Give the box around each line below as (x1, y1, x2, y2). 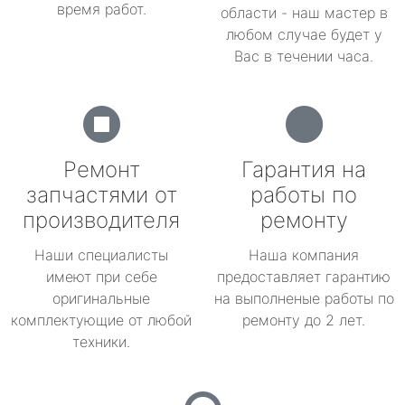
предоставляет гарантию (217, 268, 391, 286)
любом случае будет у (225, 25, 382, 43)
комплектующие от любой (11, 311, 192, 329)
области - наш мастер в (220, 4, 388, 22)
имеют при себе (45, 268, 157, 286)
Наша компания (249, 246, 359, 264)
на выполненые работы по (213, 289, 394, 307)
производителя (23, 207, 180, 233)
